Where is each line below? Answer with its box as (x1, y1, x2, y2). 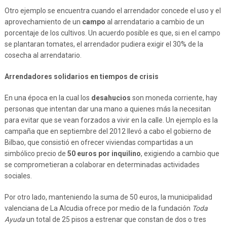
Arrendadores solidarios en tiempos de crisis (4, 72, 159, 81)
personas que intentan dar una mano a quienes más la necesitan (4, 105, 211, 113)
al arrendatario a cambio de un (105, 18, 204, 26)
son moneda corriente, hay (130, 94, 217, 102)
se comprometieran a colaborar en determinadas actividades (4, 161, 200, 169)
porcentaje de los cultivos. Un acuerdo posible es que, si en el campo (4, 29, 220, 37)
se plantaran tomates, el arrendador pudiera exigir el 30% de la (4, 40, 203, 48)
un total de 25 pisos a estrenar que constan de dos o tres (24, 215, 206, 223)
